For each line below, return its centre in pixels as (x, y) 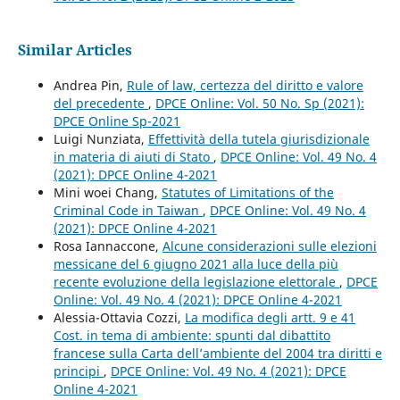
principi (78, 371)
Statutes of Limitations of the (247, 193)
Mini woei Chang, (107, 193)
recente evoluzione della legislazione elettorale (196, 282)
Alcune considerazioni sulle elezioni (269, 246)
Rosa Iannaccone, (108, 246)
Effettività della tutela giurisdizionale (258, 139)
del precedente (100, 104)
